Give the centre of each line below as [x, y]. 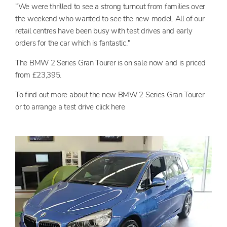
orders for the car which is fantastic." [73, 43]
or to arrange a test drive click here [70, 107]
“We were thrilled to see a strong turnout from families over [110, 6]
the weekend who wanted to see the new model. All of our [110, 18]
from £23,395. [39, 75]
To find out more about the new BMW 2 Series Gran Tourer [110, 94]
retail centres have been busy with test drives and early [104, 31]
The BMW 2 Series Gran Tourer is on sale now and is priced [110, 63]
